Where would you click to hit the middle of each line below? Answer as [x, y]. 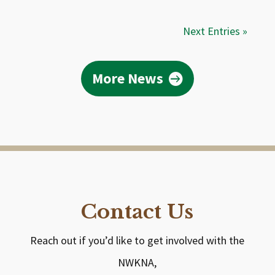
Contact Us [137, 212]
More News [128, 78]
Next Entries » [215, 31]
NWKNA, [137, 262]
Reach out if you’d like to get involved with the [137, 240]
